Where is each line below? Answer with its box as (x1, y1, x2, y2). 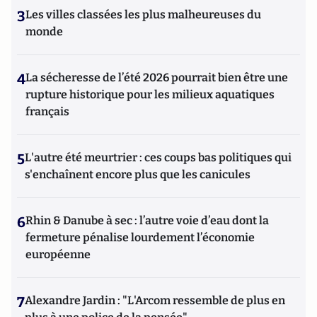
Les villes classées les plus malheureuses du (25, 7, 261, 21)
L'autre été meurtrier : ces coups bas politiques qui (25, 150, 292, 164)
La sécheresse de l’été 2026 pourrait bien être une (25, 70, 288, 84)
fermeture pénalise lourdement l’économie (25, 230, 255, 244)
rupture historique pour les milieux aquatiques (25, 87, 275, 101)
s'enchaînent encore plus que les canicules (25, 167, 250, 181)
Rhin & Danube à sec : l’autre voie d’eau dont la (25, 213, 269, 227)
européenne (25, 247, 91, 261)
